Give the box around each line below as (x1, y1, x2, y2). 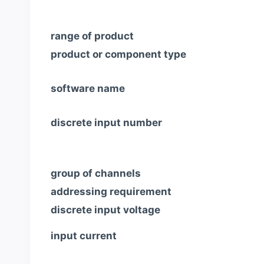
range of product (51, 30, 134, 42)
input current (51, 229, 117, 242)
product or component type (51, 48, 186, 61)
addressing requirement (51, 185, 171, 197)
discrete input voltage (51, 203, 160, 216)
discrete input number (51, 117, 162, 129)
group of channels (51, 167, 141, 179)
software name (51, 82, 125, 95)
